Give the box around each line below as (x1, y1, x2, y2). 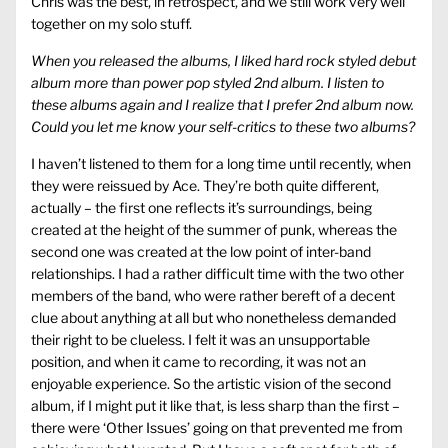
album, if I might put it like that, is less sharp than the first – (31, 397, 400, 415)
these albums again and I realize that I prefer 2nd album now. (31, 96, 414, 114)
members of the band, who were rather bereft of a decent (31, 287, 395, 305)
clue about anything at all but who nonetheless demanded (31, 309, 396, 327)
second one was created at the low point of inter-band (31, 243, 371, 261)
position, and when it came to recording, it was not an (31, 353, 366, 371)
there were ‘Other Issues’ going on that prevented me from (31, 419, 403, 437)
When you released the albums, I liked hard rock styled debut (31, 52, 416, 70)
